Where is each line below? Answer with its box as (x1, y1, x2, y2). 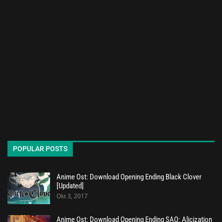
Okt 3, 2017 (56, 192, 88, 201)
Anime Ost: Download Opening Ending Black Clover (56, 172, 202, 182)
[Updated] (56, 181, 84, 191)
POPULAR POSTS (13, 145, 67, 153)
